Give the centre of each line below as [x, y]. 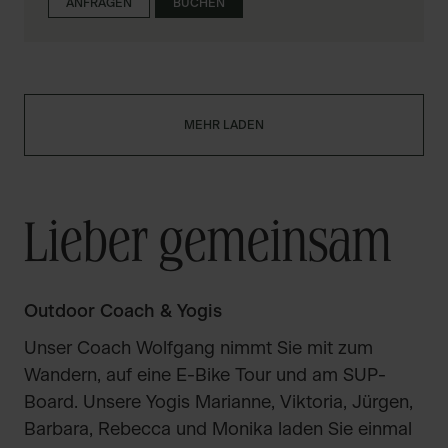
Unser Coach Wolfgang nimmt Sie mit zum [198, 349]
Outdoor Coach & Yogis [123, 312]
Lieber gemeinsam [208, 247]
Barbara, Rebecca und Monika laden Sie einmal [218, 430]
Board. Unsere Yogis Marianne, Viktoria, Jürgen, [218, 403]
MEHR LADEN [224, 125]
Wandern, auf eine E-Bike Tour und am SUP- [205, 376]
